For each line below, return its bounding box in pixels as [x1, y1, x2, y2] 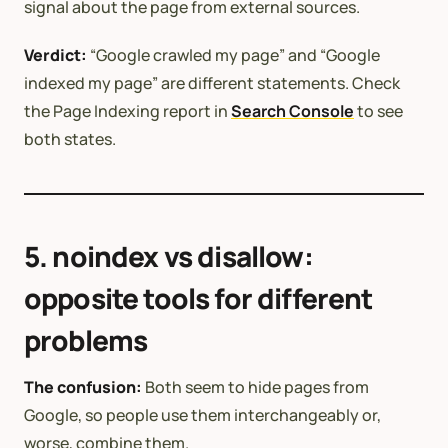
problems [24, 320, 148, 359]
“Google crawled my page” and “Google [87, 43, 380, 66]
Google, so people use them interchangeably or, [24, 403, 381, 426]
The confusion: [24, 375, 142, 398]
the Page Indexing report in [24, 99, 231, 122]
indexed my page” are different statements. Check [24, 71, 400, 94]
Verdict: [24, 43, 87, 66]
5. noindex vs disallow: [24, 236, 313, 275]
